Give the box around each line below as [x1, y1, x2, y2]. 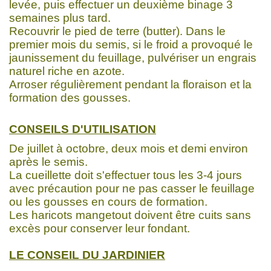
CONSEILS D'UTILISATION [9, 122, 156, 135]
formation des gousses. [9, 91, 131, 104]
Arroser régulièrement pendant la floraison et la [9, 77, 252, 91]
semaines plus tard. [9, 11, 111, 24]
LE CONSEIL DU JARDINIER [9, 248, 165, 261]
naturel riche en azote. [9, 64, 125, 77]
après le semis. [9, 155, 88, 168]
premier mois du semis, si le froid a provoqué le [9, 38, 253, 51]
